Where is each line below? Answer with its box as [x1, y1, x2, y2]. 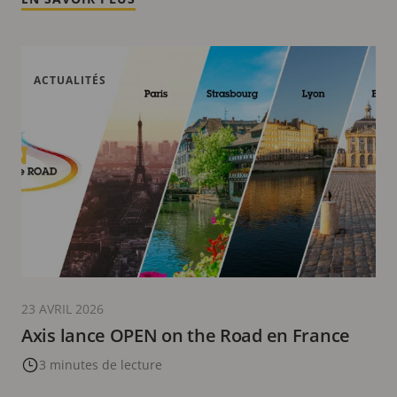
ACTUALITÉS [34, 73, 106, 89]
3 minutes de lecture [39, 356, 162, 374]
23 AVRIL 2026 [21, 300, 104, 318]
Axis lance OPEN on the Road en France [21, 323, 350, 348]
